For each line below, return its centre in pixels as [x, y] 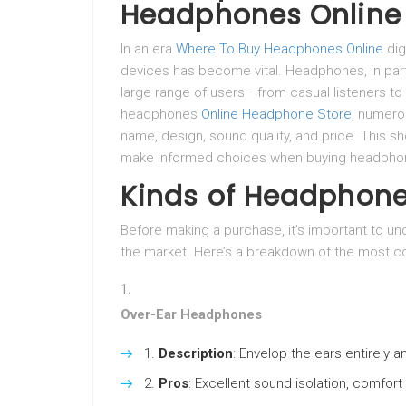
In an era [148, 49]
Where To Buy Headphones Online [280, 49]
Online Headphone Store [276, 114]
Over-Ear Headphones [191, 314]
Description [196, 353]
